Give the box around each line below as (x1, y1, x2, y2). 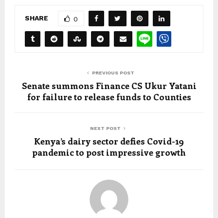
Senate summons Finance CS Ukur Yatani (21, 80, 197, 92)
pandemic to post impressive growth (32, 146, 186, 159)
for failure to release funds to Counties (27, 91, 191, 103)
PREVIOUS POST (91, 70, 134, 76)
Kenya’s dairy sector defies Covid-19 (34, 135, 184, 147)
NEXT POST (90, 126, 121, 131)
